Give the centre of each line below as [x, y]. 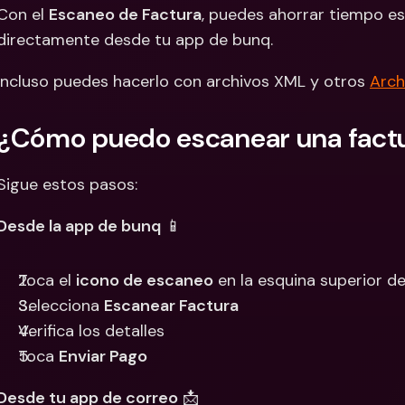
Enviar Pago [103, 356]
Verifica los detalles [91, 331]
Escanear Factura [171, 306]
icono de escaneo [145, 280]
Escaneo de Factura [125, 14]
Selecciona [61, 306]
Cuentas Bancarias [334, 25]
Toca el [47, 280]
